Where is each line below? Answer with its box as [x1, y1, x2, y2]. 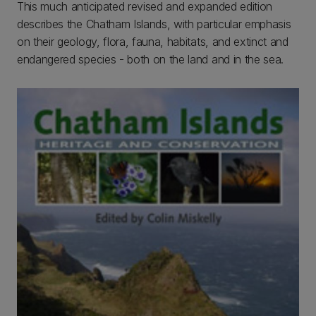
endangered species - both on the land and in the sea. [17, 52, 284, 66]
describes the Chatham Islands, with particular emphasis [17, 17, 291, 31]
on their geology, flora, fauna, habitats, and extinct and [17, 35, 288, 49]
